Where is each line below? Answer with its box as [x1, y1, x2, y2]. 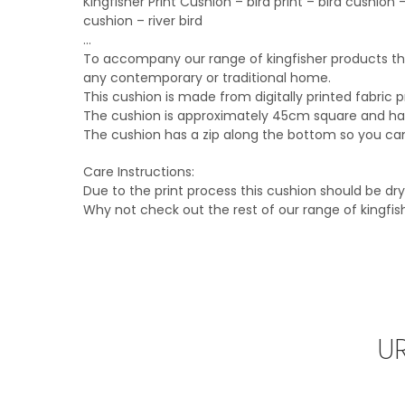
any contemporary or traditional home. [83, 69, 331, 87]
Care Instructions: [83, 163, 194, 181]
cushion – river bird [83, 12, 202, 30]
